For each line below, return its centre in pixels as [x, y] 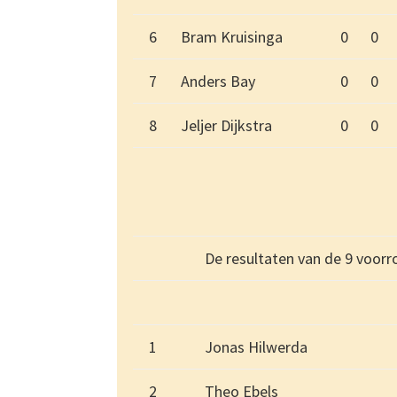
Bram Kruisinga [232, 37]
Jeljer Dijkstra [226, 126]
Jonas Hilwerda [256, 347]
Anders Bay [218, 82]
